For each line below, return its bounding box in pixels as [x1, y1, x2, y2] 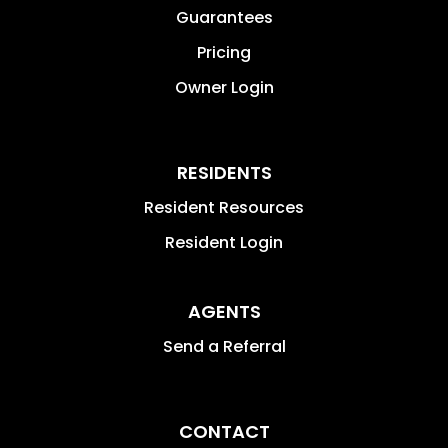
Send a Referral [162, 334, 286, 358]
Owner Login [174, 75, 274, 99]
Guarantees [175, 5, 273, 29]
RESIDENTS [176, 159, 272, 185]
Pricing [197, 40, 251, 64]
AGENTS [187, 298, 261, 324]
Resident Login [165, 230, 283, 254]
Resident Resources [144, 195, 304, 219]
